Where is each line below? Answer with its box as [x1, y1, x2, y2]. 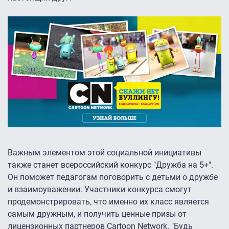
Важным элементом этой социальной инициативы [8, 148, 201, 158]
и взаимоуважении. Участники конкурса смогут [8, 185, 192, 195]
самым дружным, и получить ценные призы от [8, 209, 187, 219]
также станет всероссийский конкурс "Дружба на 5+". [8, 160, 213, 170]
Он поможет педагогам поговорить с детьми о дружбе [8, 172, 218, 182]
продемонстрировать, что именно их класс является [8, 197, 209, 207]
